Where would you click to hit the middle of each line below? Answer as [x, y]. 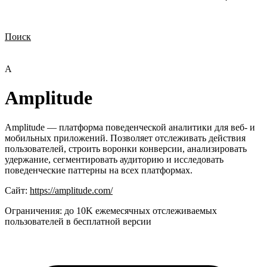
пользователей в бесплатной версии [78, 221]
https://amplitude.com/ [71, 190]
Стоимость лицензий [130, 48]
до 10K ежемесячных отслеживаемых [141, 210]
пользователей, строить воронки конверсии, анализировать [126, 148]
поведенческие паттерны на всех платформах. [99, 170]
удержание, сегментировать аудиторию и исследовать [114, 159]
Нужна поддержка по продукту [64, 59]
